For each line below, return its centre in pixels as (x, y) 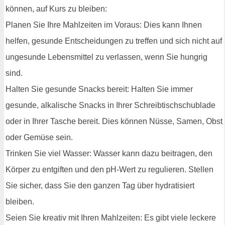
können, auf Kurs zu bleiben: (56, 9)
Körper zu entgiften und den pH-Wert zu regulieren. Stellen (109, 170)
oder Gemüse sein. (39, 138)
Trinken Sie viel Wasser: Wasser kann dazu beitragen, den (109, 154)
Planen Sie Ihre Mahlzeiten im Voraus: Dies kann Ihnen (104, 25)
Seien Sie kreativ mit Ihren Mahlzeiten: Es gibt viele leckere (111, 218)
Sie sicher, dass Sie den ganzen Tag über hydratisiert (100, 186)
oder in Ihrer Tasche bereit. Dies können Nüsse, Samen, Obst (114, 122)
